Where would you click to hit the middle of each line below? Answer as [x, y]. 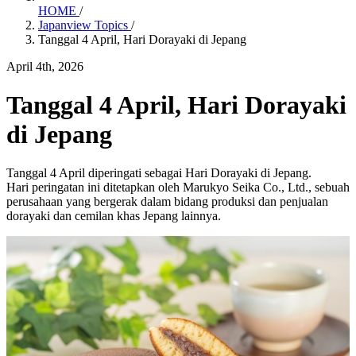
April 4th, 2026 [45, 66]
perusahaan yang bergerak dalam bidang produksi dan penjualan [167, 202]
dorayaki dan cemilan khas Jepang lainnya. [114, 216]
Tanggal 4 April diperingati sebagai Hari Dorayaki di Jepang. [159, 173]
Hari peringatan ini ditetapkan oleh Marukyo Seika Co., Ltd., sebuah [178, 188]
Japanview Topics [85, 25]
